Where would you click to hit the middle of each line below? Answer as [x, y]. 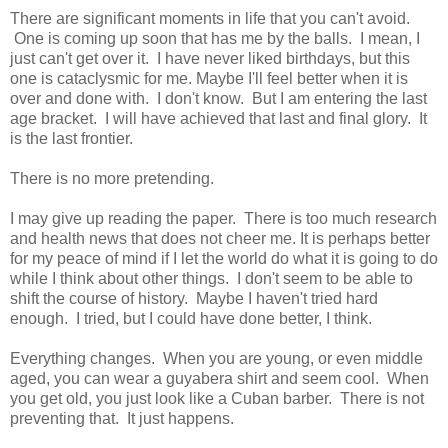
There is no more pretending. [112, 178]
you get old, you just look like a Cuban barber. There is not [217, 398]
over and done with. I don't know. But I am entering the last [218, 98]
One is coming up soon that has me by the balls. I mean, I [215, 38]
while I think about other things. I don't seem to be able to [211, 278]
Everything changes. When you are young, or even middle [216, 358]
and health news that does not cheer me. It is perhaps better [220, 238]
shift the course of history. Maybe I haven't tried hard [194, 298]
